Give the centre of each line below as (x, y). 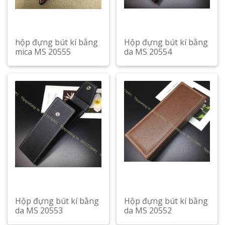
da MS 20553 (39, 210)
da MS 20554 (148, 52)
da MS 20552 (148, 210)
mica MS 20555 (43, 52)
